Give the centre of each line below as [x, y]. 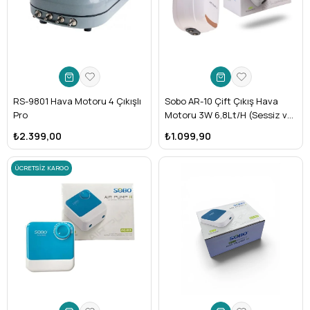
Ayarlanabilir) [193, 129]
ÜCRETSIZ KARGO [42, 168]
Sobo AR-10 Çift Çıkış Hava [221, 101]
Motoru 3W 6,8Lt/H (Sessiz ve [229, 115]
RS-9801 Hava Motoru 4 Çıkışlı [77, 101]
